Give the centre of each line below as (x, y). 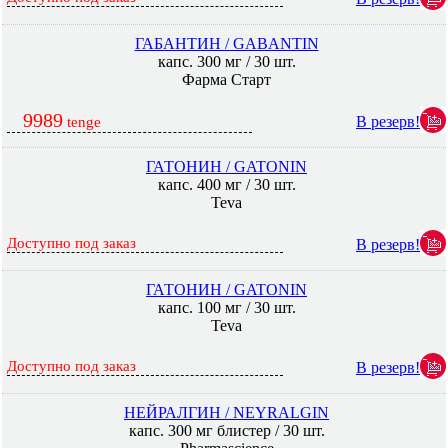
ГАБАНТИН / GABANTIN (226, 43)
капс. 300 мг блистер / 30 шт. (226, 430)
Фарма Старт (226, 79)
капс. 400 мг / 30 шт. (226, 184)
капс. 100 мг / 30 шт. (226, 307)
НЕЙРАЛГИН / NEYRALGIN (226, 412)
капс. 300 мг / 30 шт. (226, 61)
